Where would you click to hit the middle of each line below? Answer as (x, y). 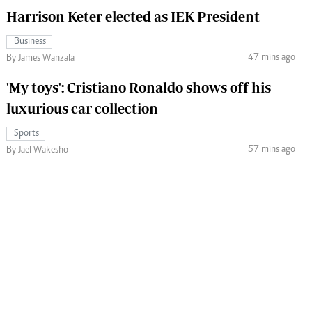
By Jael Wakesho (37, 151)
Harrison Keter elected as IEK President (133, 17)
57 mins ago (271, 149)
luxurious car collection (82, 109)
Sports (26, 134)
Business (30, 42)
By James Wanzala (40, 59)
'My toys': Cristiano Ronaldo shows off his (139, 88)
